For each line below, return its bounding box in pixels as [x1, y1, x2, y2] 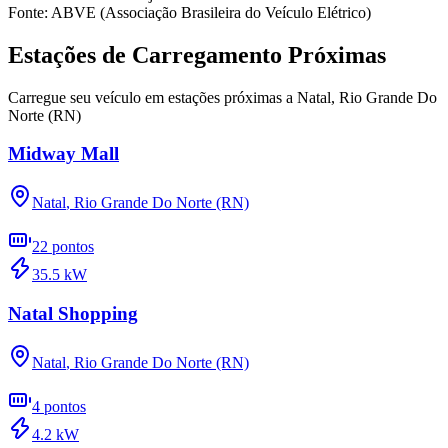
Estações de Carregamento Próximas [8, 41, 386, 68]
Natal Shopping [8, 302, 138, 324]
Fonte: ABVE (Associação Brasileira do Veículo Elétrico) [8, 3, 371, 21]
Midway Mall [8, 143, 119, 165]
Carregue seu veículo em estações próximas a [8, 88, 293, 106]
